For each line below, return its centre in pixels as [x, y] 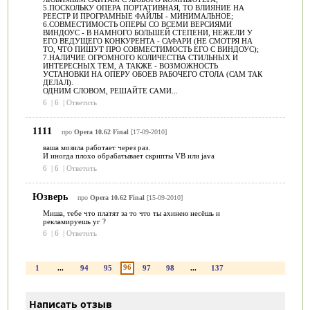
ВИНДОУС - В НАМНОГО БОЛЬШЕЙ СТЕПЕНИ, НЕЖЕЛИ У [147, 32]
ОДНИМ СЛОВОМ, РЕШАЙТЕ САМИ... [110, 90]
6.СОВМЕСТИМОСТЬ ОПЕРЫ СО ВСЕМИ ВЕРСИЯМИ [137, 24]
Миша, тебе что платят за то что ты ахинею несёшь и [131, 213]
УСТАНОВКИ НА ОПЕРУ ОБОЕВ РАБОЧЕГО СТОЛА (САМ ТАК [152, 74]
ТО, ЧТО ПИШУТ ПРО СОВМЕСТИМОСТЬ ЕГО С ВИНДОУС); [151, 49]
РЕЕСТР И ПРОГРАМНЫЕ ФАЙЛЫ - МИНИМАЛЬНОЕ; [138, 16]
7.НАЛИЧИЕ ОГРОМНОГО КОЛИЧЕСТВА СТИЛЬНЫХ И [140, 57]
